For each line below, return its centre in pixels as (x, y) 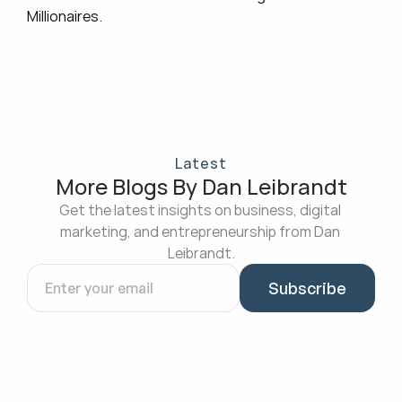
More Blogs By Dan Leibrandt (201, 186)
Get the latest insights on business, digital (200, 210)
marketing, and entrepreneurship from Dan (200, 232)
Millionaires (63, 16)
